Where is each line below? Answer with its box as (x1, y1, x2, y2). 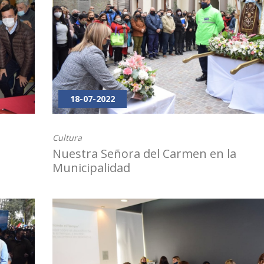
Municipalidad (52, 160, 130, 176)
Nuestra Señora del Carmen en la (52, 146, 236, 162)
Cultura (52, 132, 82, 144)
